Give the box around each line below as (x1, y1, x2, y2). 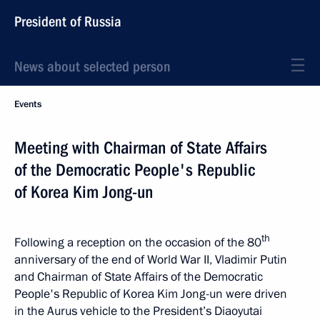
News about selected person (14, 58, 171, 75)
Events (14, 98, 41, 111)
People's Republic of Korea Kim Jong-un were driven (14, 285, 287, 302)
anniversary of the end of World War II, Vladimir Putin (14, 251, 287, 268)
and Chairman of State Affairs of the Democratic (14, 268, 263, 285)
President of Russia (14, 13, 121, 30)
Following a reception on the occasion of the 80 (14, 234, 261, 251)
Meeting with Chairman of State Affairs (14, 138, 267, 158)
